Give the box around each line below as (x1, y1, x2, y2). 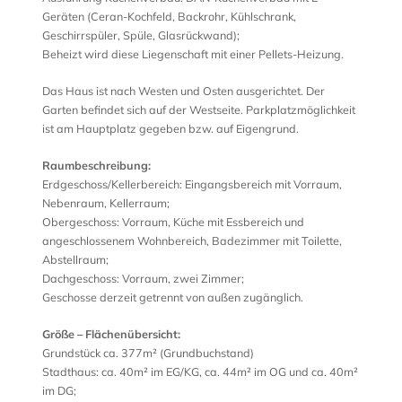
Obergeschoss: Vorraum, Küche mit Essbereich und (41, 214, 304, 229)
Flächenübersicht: (84, 327, 180, 341)
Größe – (41, 327, 85, 341)
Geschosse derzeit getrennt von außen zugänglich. (41, 290, 303, 304)
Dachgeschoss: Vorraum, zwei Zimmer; (41, 271, 244, 285)
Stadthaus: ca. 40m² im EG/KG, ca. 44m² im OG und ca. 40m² (41, 364, 358, 379)
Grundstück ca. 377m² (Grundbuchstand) (41, 345, 254, 360)
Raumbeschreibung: (41, 158, 151, 172)
